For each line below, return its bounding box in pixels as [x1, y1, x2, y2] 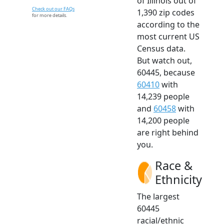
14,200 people [137, 115, 189, 126]
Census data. [137, 43, 185, 54]
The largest [137, 191, 179, 202]
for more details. [32, 12, 67, 19]
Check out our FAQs [32, 5, 74, 12]
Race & [155, 157, 192, 174]
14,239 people [137, 91, 189, 102]
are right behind [137, 127, 198, 138]
